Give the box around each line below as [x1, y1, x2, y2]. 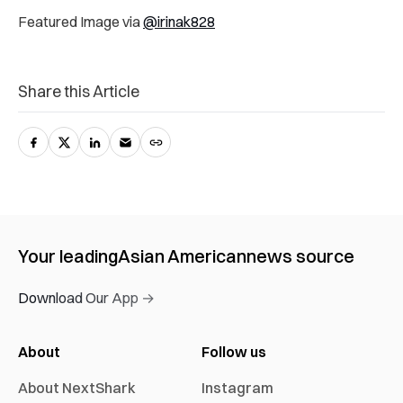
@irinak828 [143, 12, 215, 31]
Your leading [18, 244, 118, 267]
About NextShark [18, 378, 136, 397]
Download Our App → [18, 288, 155, 307]
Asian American [118, 244, 246, 267]
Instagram [201, 378, 273, 397]
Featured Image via [18, 12, 143, 31]
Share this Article [18, 80, 139, 102]
